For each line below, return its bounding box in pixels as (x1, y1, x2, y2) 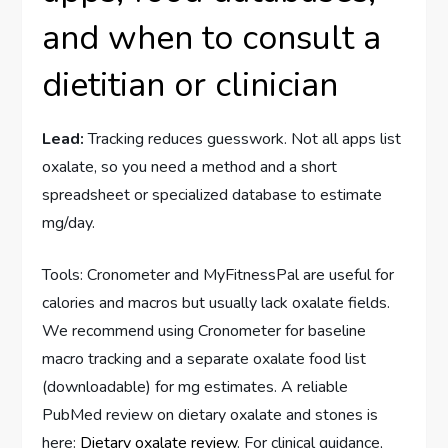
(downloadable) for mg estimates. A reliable (42, 375, 349, 398)
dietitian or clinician (42, 61, 339, 108)
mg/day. (42, 211, 96, 234)
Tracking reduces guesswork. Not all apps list (84, 127, 402, 150)
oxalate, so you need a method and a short (42, 155, 338, 178)
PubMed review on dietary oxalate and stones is (42, 403, 379, 426)
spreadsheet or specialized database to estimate (42, 183, 383, 206)
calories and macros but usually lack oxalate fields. (42, 291, 391, 314)
